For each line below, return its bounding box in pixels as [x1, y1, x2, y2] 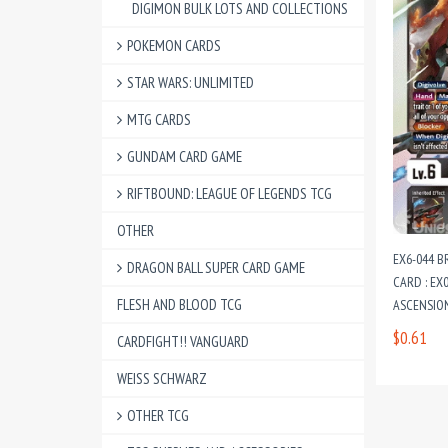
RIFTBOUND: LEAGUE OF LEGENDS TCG [127, 184, 332, 203]
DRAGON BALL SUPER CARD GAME [127, 258, 305, 277]
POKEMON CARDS [127, 36, 221, 55]
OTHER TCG [127, 406, 189, 425]
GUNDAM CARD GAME [127, 147, 242, 166]
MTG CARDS [127, 110, 191, 129]
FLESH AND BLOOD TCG [117, 295, 242, 314]
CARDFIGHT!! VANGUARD [117, 332, 249, 351]
